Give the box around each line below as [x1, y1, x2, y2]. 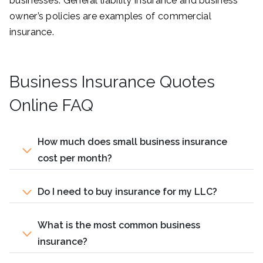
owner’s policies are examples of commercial [9, 10, 211, 22]
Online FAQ [9, 95, 93, 115]
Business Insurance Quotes [9, 72, 215, 92]
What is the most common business [38, 219, 200, 231]
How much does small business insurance [38, 136, 227, 147]
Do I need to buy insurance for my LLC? [38, 186, 217, 197]
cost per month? [38, 152, 112, 164]
